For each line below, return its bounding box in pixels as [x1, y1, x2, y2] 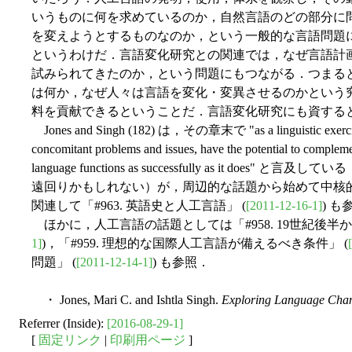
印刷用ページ [110, 332, 185, 346]
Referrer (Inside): [19, 316, 107, 330]
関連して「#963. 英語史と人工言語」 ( [31, 198, 246, 212]
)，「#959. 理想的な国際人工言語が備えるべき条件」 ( [42, 236, 348, 250]
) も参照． [152, 255, 210, 269]
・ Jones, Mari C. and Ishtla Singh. [31, 292, 222, 306]
